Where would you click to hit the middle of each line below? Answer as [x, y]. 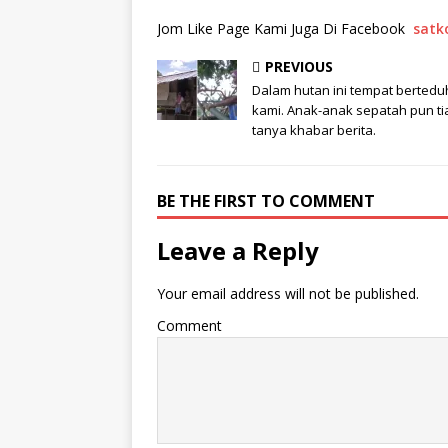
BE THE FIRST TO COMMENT [266, 201]
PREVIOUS [299, 67]
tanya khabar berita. [314, 130]
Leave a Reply [238, 251]
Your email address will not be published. [288, 294]
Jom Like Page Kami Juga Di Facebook [285, 29]
